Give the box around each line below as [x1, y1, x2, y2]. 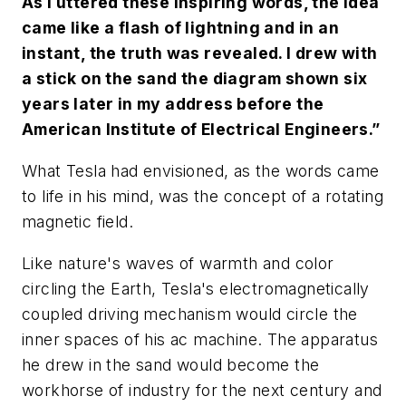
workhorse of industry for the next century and [22, 380, 382, 400]
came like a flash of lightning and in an [22, 18, 339, 38]
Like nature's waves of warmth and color [22, 253, 334, 273]
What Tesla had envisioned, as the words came [22, 161, 380, 181]
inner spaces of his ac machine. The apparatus [22, 329, 378, 349]
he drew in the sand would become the [22, 354, 320, 374]
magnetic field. [22, 212, 134, 232]
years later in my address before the [22, 94, 324, 114]
